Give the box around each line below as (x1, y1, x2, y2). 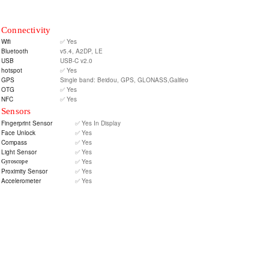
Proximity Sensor (1, 167, 47, 175)
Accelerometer (1, 177, 41, 185)
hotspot (1, 66, 22, 74)
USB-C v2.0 (60, 56, 92, 65)
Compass (1, 138, 27, 147)
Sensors (1, 106, 31, 116)
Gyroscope (1, 158, 28, 165)
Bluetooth (1, 47, 28, 55)
